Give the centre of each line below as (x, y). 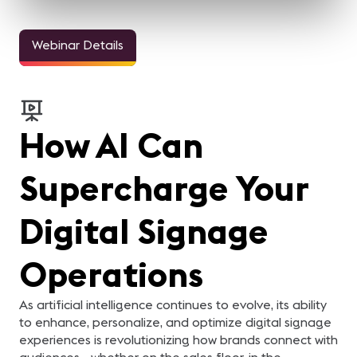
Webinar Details (78, 45)
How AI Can (111, 145)
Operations (111, 274)
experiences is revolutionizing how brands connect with (178, 339)
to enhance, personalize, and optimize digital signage (175, 322)
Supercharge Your (164, 188)
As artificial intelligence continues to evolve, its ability (173, 304)
